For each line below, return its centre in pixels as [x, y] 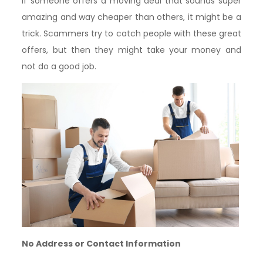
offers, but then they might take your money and [131, 50]
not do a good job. [59, 66]
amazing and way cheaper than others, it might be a [131, 17]
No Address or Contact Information [102, 244]
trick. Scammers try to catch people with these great [131, 33]
